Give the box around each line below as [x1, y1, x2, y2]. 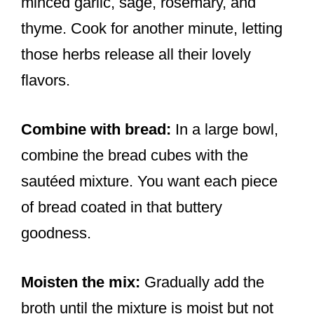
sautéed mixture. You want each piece [21, 172, 278, 191]
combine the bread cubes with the [21, 146, 248, 165]
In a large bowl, [171, 121, 278, 139]
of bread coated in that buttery [21, 198, 222, 217]
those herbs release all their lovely [21, 46, 251, 64]
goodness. [21, 224, 91, 243]
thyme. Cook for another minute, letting [21, 20, 282, 38]
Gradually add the [140, 273, 264, 292]
